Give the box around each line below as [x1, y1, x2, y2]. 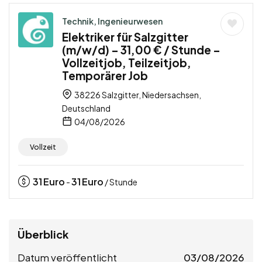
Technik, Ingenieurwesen [62, 16, 163, 27]
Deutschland [62, 103, 111, 114]
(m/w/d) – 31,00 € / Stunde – [62, 43, 220, 57]
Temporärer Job [62, 68, 148, 83]
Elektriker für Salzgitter [62, 30, 188, 44]
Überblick [18, 227, 68, 242]
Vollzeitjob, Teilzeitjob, [62, 56, 191, 70]
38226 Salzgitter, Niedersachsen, [73, 89, 201, 101]
